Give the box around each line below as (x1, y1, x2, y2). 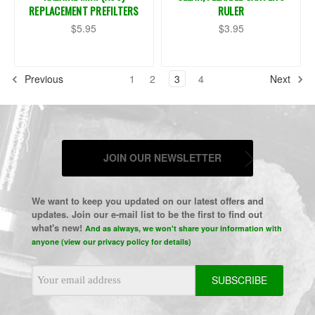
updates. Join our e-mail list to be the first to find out (31, 207, 262, 221)
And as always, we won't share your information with (84, 222, 282, 233)
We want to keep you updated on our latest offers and (31, 193, 264, 207)
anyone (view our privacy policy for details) (31, 236, 191, 247)
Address (31, 279, 68, 294)
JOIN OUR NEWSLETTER (103, 150, 221, 165)
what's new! (31, 220, 85, 234)
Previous (21, 71, 63, 86)
